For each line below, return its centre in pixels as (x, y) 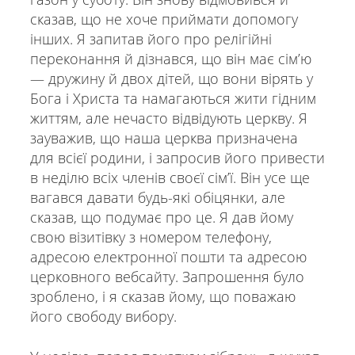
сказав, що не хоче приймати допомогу (164, 19)
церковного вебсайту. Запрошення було (167, 276)
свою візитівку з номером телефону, (151, 237)
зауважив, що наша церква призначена (164, 137)
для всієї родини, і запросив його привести (177, 157)
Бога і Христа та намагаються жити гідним (173, 98)
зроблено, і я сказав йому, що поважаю (162, 296)
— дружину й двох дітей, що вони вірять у (171, 78)
